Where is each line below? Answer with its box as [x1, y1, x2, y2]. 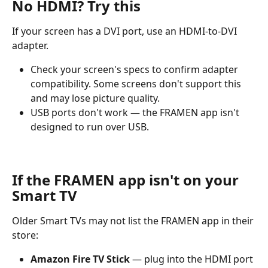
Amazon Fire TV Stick [31, 252, 130, 266]
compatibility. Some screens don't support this [31, 77, 243, 90]
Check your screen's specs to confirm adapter [31, 63, 240, 76]
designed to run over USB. [31, 120, 149, 133]
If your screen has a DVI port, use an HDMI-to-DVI [12, 25, 239, 38]
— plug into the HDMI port [130, 252, 255, 266]
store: [12, 229, 38, 242]
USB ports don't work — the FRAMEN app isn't [31, 106, 242, 119]
